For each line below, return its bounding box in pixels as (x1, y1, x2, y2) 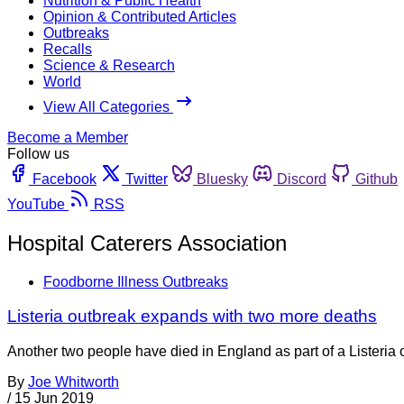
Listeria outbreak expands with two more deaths (7, 307, 377, 326)
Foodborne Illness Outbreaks (43, 273, 228, 289)
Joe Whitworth (28, 374, 119, 390)
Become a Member (7, 129, 128, 145)
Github (355, 170, 398, 187)
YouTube (7, 196, 65, 212)
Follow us (7, 145, 69, 161)
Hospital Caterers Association (7, 230, 287, 255)
